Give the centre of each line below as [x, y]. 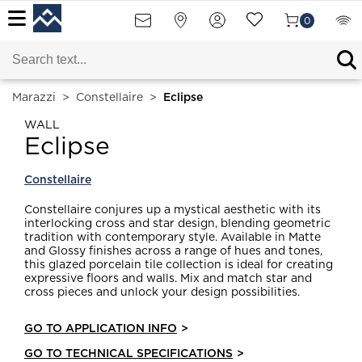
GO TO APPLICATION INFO [101, 329]
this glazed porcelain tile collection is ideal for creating [179, 265]
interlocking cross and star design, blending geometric [177, 224]
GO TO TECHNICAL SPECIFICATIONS [128, 354]
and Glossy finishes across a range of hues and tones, [173, 251]
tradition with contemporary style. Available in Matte [173, 238]
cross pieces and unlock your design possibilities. [162, 293]
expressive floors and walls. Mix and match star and [168, 279]
